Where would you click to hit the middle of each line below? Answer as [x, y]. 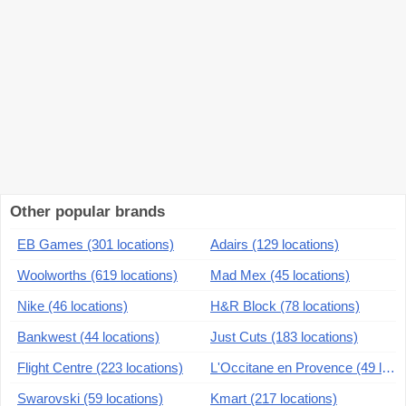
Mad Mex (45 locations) [280, 275]
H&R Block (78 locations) [285, 306]
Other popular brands [87, 211]
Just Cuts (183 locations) [284, 337]
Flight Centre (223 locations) [100, 368]
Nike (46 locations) [72, 306]
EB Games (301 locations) [96, 245]
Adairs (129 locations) [275, 245]
